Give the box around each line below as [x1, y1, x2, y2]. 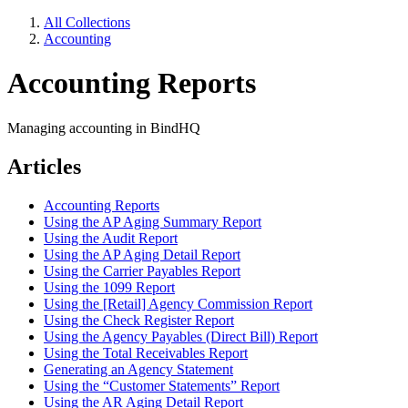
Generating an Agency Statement [44, 361, 233, 377]
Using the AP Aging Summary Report [44, 213, 261, 229]
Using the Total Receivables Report [44, 344, 248, 361]
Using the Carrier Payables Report [44, 262, 240, 279]
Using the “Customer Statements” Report [44, 377, 280, 393]
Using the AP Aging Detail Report [44, 246, 240, 262]
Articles [7, 154, 81, 178]
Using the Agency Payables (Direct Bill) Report [44, 328, 318, 344]
